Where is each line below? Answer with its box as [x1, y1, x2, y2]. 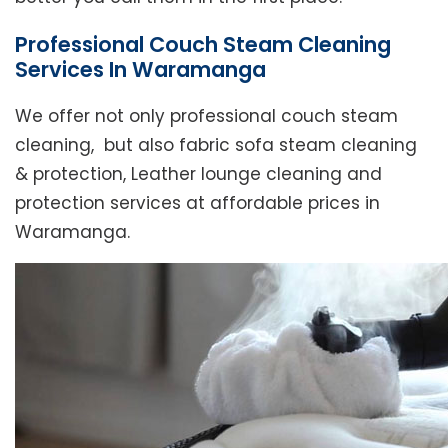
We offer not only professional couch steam [15, 104, 398, 129]
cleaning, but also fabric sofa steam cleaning [15, 133, 417, 158]
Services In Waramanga [15, 55, 266, 85]
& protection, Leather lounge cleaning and [15, 162, 382, 187]
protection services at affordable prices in [15, 191, 380, 216]
